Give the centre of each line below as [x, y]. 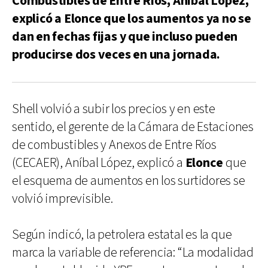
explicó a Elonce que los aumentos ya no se [132, 19]
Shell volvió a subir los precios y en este [114, 109]
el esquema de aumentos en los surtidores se [129, 181]
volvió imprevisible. [63, 199]
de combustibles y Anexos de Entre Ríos [114, 145]
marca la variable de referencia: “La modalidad [133, 252]
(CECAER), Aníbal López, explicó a [99, 163]
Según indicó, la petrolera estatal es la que [122, 234]
